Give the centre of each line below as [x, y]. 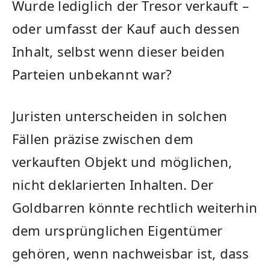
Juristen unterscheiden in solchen [120, 116]
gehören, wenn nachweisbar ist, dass [131, 253]
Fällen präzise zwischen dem [103, 139]
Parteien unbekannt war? [92, 74]
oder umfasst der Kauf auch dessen [126, 29]
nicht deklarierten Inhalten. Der [113, 184]
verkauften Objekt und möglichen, [122, 162]
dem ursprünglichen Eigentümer [118, 230]
